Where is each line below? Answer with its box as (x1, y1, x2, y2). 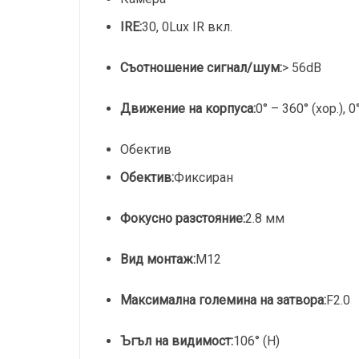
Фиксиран (174, 170, 234, 185)
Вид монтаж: (120, 252, 196, 267)
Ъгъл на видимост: (120, 333, 234, 349)
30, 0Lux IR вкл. (142, 19, 233, 34)
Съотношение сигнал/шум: (120, 60, 283, 75)
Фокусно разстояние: (120, 211, 246, 226)
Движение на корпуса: (120, 101, 256, 116)
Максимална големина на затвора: (120, 292, 327, 308)
